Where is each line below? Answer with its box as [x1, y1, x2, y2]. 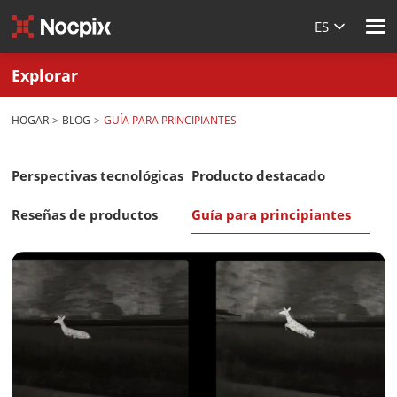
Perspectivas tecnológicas [12, 167, 184, 184]
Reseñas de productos [12, 206, 159, 223]
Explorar [12, 65, 79, 86]
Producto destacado [191, 167, 325, 184]
